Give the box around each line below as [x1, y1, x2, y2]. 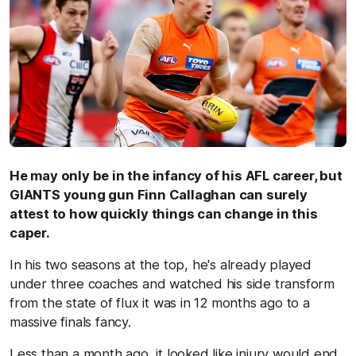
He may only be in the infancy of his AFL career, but [10, 167, 342, 184]
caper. [10, 224, 50, 241]
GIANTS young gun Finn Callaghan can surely [10, 186, 308, 203]
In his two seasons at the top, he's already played [10, 256, 311, 273]
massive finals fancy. [10, 313, 131, 330]
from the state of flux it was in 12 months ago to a [10, 294, 310, 311]
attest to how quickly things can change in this [10, 205, 318, 222]
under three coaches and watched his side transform [10, 275, 335, 292]
